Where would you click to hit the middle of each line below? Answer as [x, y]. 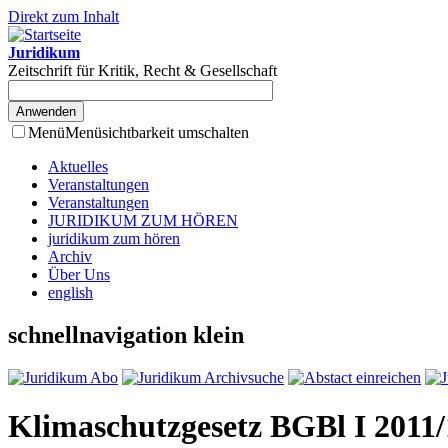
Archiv [70, 256]
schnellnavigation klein [126, 334]
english [70, 292]
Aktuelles [78, 166]
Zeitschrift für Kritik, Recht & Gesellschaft [142, 70]
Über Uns [79, 274]
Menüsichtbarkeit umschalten [157, 132]
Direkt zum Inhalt [63, 16]
